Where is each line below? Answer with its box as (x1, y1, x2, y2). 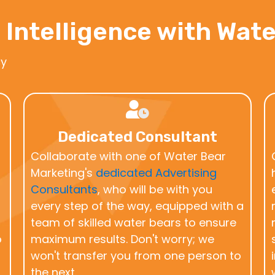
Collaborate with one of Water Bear (31, 148, 227, 164)
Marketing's (31, 165, 96, 180)
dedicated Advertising (96, 165, 217, 180)
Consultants (31, 181, 98, 197)
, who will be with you (98, 181, 213, 197)
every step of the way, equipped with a (31, 198, 244, 214)
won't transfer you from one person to (31, 247, 242, 263)
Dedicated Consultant (57, 128, 217, 145)
